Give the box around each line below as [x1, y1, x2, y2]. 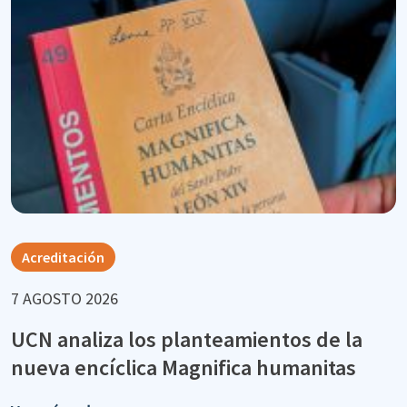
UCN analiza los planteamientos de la [11, 325, 362, 354]
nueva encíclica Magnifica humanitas [11, 353, 356, 382]
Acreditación [22, 248, 104, 267]
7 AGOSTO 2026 [11, 288, 118, 310]
